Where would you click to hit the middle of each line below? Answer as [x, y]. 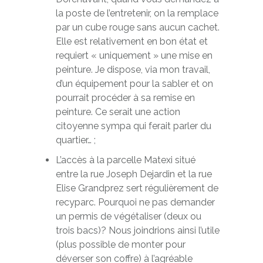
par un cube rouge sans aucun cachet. [137, 27]
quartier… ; [75, 140]
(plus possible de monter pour [120, 245]
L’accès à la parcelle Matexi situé [125, 160]
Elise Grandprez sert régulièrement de [137, 188]
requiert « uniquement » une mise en [134, 55]
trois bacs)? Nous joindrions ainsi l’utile [137, 230]
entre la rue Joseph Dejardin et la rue [134, 174]
